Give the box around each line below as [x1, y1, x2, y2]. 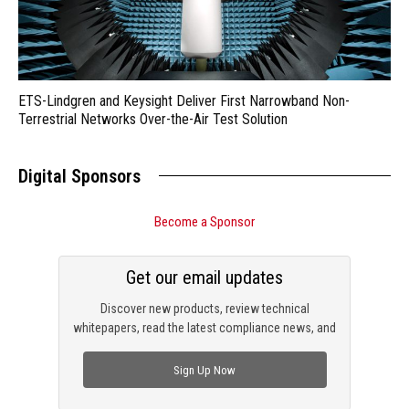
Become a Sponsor [154, 214, 255, 231]
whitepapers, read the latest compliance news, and [73, 320, 336, 336]
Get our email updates [126, 267, 283, 289]
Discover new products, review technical [100, 301, 309, 317]
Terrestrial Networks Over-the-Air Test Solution [18, 110, 288, 129]
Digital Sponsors [18, 165, 141, 188]
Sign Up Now [173, 362, 236, 377]
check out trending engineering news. [108, 340, 301, 355]
